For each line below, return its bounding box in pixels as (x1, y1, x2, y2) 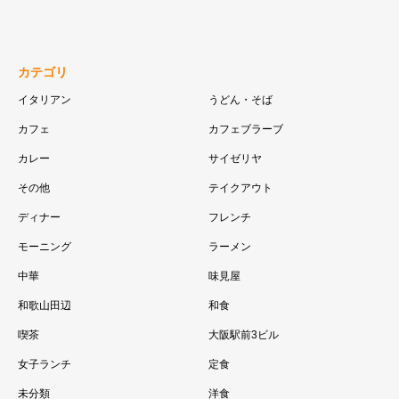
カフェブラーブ (208, 123, 283, 136)
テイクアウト (208, 182, 273, 195)
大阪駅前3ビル (208, 329, 279, 342)
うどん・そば (208, 94, 273, 107)
